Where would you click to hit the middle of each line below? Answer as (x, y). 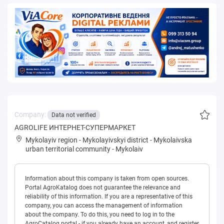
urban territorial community (68, 149)
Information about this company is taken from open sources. (107, 178)
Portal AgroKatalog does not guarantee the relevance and (103, 187)
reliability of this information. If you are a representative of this (109, 196)
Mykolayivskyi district (115, 140)
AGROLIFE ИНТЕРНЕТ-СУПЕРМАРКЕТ (75, 127)
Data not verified (74, 115)
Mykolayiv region (51, 140)
